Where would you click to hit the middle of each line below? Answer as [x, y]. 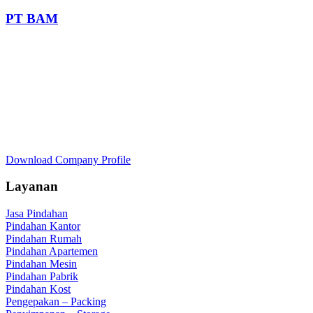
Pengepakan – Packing [56, 302]
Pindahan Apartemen [52, 252]
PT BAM [32, 18]
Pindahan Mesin [41, 264]
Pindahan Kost [38, 289]
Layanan [32, 187]
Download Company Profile [68, 159]
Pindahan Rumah [44, 239]
